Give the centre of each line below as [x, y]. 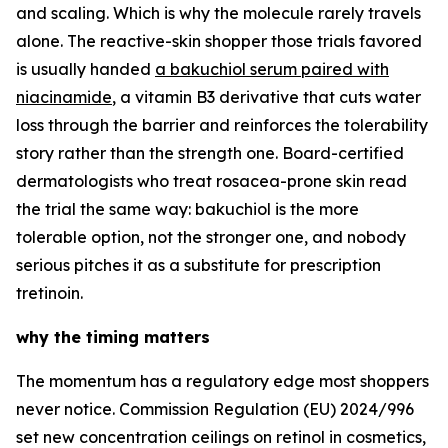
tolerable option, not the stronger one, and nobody [211, 237]
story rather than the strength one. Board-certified [210, 153]
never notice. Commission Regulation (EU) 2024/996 [215, 409]
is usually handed [85, 69]
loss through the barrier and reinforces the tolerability [222, 125]
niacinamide [64, 97]
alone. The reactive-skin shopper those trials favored [219, 41]
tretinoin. [49, 293]
